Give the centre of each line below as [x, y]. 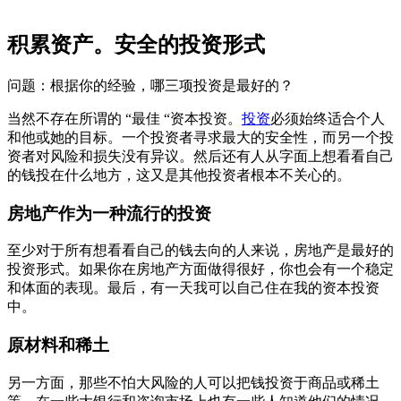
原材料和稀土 [58, 346]
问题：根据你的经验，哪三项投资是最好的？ [150, 85]
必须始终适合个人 [328, 118]
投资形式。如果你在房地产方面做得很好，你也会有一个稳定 [200, 269]
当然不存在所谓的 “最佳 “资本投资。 [124, 118]
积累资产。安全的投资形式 [136, 45]
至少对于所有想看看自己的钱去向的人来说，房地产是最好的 [200, 251]
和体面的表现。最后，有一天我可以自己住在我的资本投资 [193, 288]
